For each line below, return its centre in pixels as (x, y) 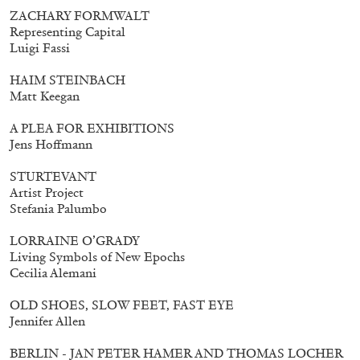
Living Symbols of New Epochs (97, 256)
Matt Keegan (45, 96)
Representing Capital (67, 31)
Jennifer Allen (47, 321)
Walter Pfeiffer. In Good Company (104, 280)
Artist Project (47, 192)
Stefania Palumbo (58, 208)
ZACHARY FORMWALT (80, 15)
